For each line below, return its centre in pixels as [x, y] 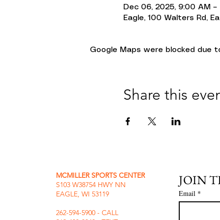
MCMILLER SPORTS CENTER [101, 175]
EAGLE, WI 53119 [82, 194]
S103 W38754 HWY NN [92, 184]
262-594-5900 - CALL [88, 212]
